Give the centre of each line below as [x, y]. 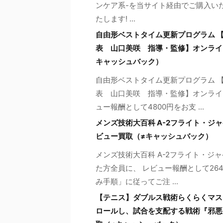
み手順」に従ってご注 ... [137, 181]
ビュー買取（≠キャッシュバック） [154, 136]
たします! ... [115, 18]
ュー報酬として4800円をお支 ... [150, 107]
